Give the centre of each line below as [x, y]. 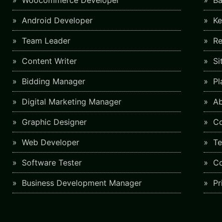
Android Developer [56, 21]
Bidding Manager [53, 82]
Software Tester [51, 163]
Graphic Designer [53, 122]
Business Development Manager [81, 183]
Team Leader [45, 41]
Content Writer [48, 61]
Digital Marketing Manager [71, 102]
